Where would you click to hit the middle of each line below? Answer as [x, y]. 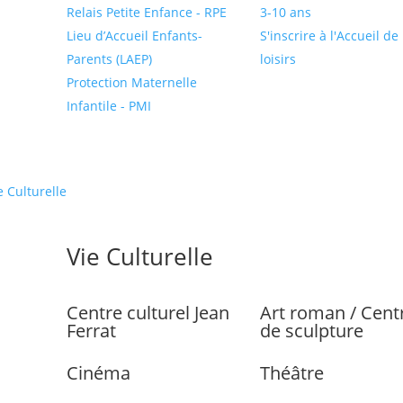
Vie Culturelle [140, 256]
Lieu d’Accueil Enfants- [135, 36]
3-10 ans [286, 13]
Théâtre [292, 373]
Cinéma [99, 373]
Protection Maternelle [132, 83]
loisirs [278, 59]
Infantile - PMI [109, 106]
